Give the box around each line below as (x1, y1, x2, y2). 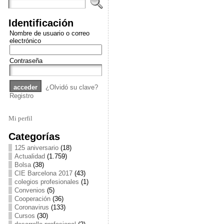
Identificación (8, 17, 73, 28)
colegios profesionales (14, 178, 79, 185)
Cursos (14, 212, 35, 219)
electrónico (9, 37, 41, 44)
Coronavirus (14, 203, 49, 211)
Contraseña (9, 57, 42, 64)
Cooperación (14, 195, 50, 202)
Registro (9, 92, 33, 99)
